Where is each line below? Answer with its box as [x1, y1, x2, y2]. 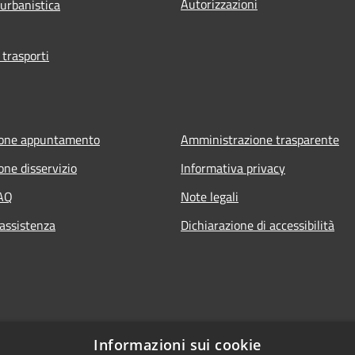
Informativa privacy [181, 158, 285, 177]
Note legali [181, 186, 239, 206]
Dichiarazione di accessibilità [181, 215, 334, 235]
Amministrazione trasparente [181, 129, 339, 149]
